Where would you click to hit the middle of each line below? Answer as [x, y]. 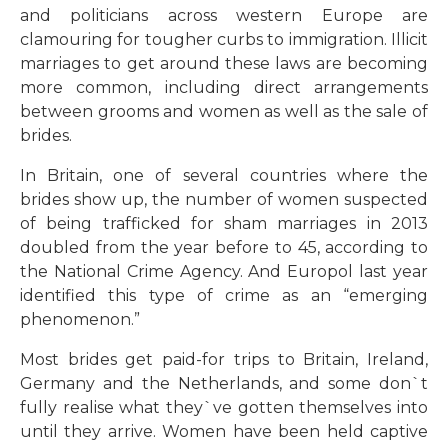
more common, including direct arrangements [224, 87]
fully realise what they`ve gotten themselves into [224, 407]
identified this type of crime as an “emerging [224, 295]
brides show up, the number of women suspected [224, 199]
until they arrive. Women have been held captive [224, 431]
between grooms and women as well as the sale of [224, 111]
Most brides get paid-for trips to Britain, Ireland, [224, 359]
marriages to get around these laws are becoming [224, 63]
